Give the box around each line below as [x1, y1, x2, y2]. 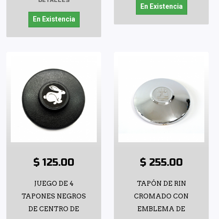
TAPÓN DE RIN [136, 180, 186, 188]
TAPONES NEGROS [22, 193, 86, 200]
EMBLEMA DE [137, 205, 185, 213]
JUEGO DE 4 [34, 180, 74, 188]
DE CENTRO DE [28, 205, 79, 213]
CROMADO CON [134, 193, 189, 200]
